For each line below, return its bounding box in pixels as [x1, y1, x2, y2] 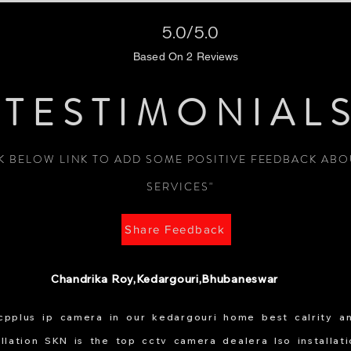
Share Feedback [125, 223, 225, 237]
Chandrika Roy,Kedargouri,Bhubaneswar [50, 271, 279, 286]
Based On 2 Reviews [133, 49, 239, 63]
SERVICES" [147, 178, 214, 194]
